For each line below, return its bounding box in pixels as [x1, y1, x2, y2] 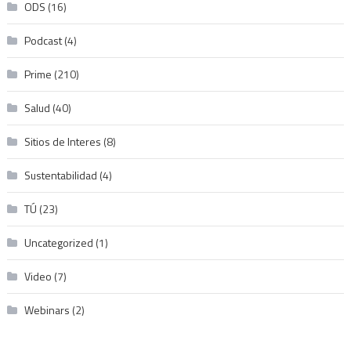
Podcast [24, 32, 62, 49]
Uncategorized [24, 234, 93, 251]
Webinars [24, 302, 70, 319]
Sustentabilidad [24, 167, 97, 184]
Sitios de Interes [24, 133, 101, 150]
